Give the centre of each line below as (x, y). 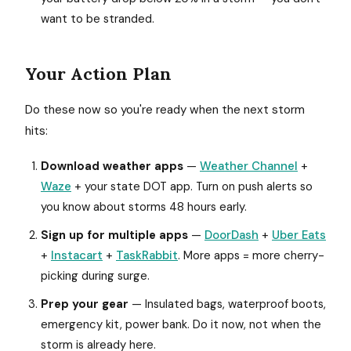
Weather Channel (249, 166)
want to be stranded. (98, 19)
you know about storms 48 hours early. (144, 207)
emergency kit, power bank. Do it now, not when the (181, 324)
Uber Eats (299, 235)
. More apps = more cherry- (251, 255)
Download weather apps (112, 166)
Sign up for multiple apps (114, 235)
